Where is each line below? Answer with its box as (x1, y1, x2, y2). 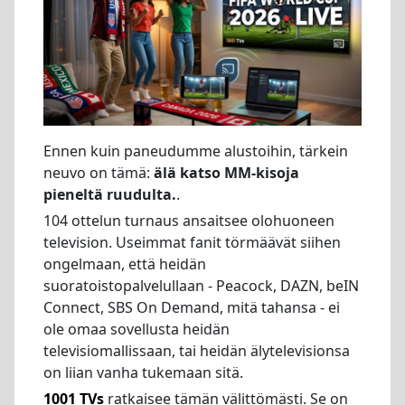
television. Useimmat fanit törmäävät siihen (43, 232, 341, 252)
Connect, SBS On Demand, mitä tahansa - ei (43, 297, 340, 317)
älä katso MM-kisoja (154, 163, 299, 184)
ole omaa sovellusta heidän (43, 319, 230, 339)
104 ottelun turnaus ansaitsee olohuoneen (43, 211, 334, 231)
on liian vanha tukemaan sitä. (43, 363, 243, 382)
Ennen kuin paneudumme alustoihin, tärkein (43, 141, 348, 162)
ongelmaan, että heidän (43, 254, 206, 274)
